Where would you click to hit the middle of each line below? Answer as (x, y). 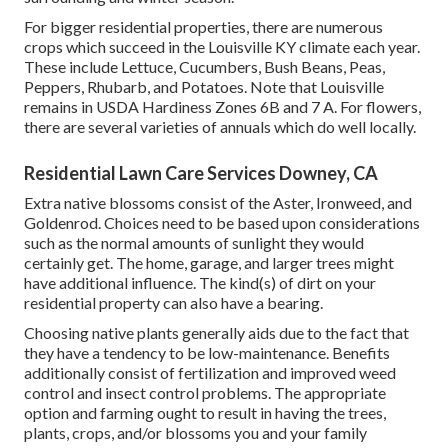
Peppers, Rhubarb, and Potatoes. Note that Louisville (204, 87)
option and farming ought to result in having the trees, (205, 413)
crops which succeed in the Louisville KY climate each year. (222, 47)
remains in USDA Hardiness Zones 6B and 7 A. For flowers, (222, 107)
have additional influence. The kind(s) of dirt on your (200, 283)
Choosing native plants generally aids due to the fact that (216, 333)
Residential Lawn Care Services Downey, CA (201, 173)
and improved (309, 373)
